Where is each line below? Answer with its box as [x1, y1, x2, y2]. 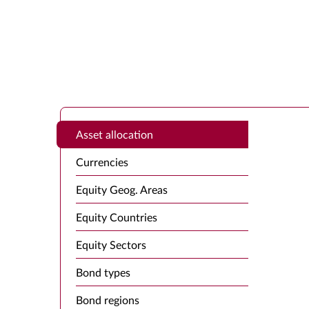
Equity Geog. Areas [76, 185, 168, 196]
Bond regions [76, 295, 139, 306]
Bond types [76, 268, 130, 279]
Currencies [76, 157, 128, 168]
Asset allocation [76, 130, 153, 141]
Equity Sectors [76, 240, 146, 251]
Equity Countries [76, 212, 157, 223]
